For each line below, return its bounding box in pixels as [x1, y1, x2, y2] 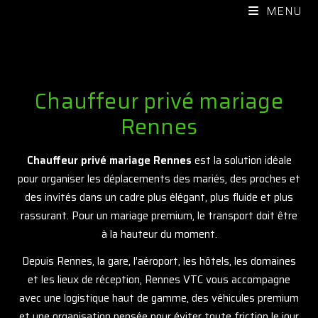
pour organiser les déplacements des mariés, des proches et [18, 170, 300, 187]
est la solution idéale [191, 152, 292, 169]
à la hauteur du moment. [101, 226, 217, 243]
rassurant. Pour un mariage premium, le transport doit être [21, 207, 297, 224]
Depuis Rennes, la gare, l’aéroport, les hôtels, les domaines [22, 253, 296, 270]
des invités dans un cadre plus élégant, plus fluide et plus [25, 189, 293, 206]
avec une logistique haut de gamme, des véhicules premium [19, 290, 299, 307]
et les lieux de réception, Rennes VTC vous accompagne [28, 271, 290, 288]
